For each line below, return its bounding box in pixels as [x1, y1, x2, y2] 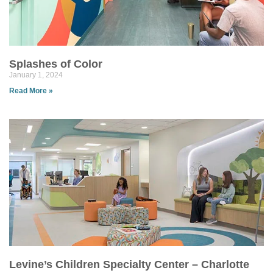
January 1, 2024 [9, 71, 63, 79]
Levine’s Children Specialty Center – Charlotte [9, 258, 249, 271]
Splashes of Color [9, 58, 102, 70]
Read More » [9, 87, 53, 95]
